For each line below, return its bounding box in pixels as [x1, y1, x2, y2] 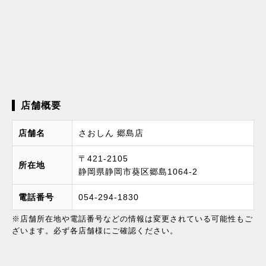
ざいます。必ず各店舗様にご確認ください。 [12, 226, 178, 236]
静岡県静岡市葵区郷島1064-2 [78, 167, 198, 177]
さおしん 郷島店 [78, 128, 144, 138]
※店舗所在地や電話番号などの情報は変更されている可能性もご [12, 214, 253, 224]
